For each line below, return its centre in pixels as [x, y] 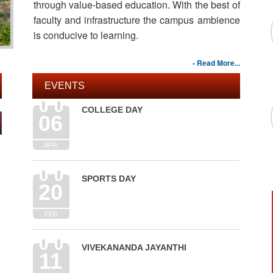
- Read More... [216, 63]
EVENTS [64, 86]
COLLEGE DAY [112, 110]
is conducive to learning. [86, 35]
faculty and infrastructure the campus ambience [136, 20]
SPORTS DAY [108, 179]
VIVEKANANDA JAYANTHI [134, 247]
